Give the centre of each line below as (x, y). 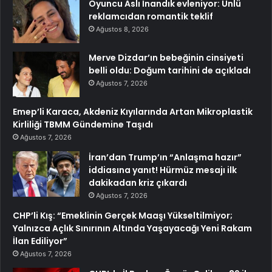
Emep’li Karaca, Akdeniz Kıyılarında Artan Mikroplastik (133, 112)
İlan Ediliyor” (40, 241)
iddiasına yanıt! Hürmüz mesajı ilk (163, 170)
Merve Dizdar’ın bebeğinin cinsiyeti (166, 58)
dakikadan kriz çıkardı (138, 183)
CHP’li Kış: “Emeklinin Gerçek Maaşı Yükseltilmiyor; (123, 216)
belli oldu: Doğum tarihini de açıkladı (170, 71)
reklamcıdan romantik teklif (151, 17)
